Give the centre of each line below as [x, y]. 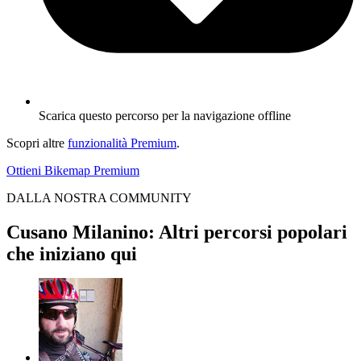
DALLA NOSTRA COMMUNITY [99, 197]
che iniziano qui [72, 253]
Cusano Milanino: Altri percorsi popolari [177, 232]
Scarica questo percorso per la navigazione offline [165, 115]
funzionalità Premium [122, 143]
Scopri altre [37, 143]
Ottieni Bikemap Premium [73, 170]
